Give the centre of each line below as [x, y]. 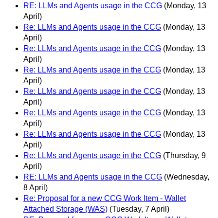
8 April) [36, 188]
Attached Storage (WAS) [65, 209]
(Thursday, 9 [184, 156]
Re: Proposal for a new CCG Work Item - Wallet [105, 199]
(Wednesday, [187, 177]
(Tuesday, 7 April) [139, 209]
